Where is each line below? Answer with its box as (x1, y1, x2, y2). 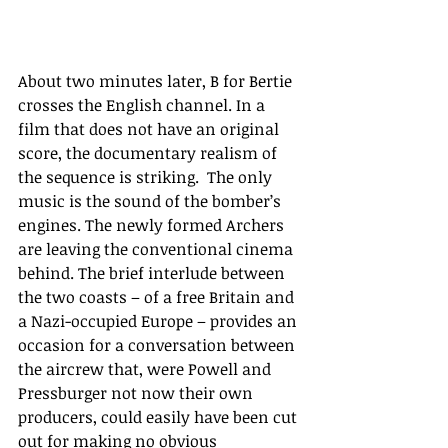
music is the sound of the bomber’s (18, 189, 285, 212)
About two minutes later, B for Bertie (18, 69, 296, 92)
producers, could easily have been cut (18, 405, 301, 428)
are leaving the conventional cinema (18, 237, 297, 260)
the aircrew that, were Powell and (18, 357, 275, 380)
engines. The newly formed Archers (18, 213, 288, 236)
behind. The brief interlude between (18, 261, 289, 284)
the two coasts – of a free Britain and (18, 285, 298, 308)
